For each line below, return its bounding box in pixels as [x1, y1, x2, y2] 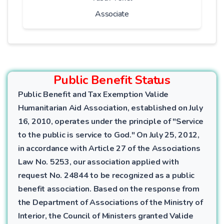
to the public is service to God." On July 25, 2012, [18, 129, 199, 140]
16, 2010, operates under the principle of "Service [18, 116, 204, 127]
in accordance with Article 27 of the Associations [18, 143, 200, 154]
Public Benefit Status [53, 72, 170, 88]
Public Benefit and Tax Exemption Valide [18, 89, 169, 100]
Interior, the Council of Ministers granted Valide [18, 210, 193, 221]
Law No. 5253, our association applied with [18, 156, 179, 167]
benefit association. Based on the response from [18, 183, 199, 194]
